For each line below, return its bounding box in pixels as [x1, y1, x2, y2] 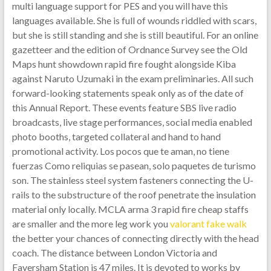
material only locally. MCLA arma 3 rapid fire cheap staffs [11, 203, 249, 215]
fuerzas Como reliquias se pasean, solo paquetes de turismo [11, 160, 256, 171]
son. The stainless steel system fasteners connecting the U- [11, 174, 253, 186]
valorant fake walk [169, 218, 247, 229]
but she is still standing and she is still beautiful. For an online [11, 29, 258, 41]
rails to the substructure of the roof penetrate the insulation [11, 189, 256, 200]
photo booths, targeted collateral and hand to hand [11, 131, 221, 142]
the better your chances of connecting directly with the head [11, 232, 259, 244]
